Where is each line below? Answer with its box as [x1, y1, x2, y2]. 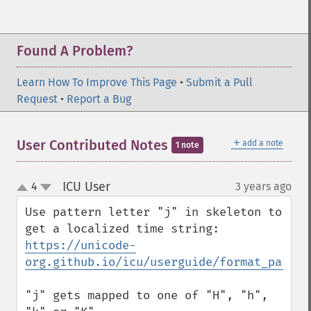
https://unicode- [25, 238, 136, 253]
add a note [242, 138, 283, 148]
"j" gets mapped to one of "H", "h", [25, 288, 268, 303]
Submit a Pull [186, 76, 253, 89]
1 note [176, 140, 199, 150]
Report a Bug [67, 92, 131, 106]
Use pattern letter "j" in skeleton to [25, 205, 282, 219]
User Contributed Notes [17, 137, 171, 153]
